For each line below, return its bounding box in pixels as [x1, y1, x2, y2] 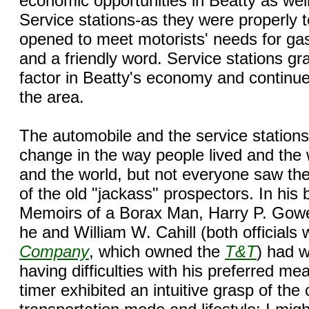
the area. [19, 87, 84, 106]
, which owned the [89, 241, 225, 261]
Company [19, 241, 89, 261]
